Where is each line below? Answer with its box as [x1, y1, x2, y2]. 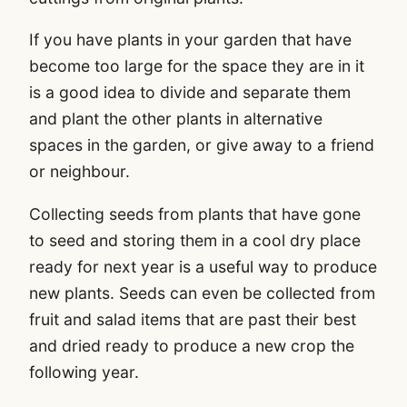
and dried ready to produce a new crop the [29, 335, 354, 355]
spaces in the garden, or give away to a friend [29, 135, 374, 155]
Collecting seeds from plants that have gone [29, 203, 361, 223]
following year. [29, 362, 139, 382]
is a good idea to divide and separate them [29, 83, 351, 103]
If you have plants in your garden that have [29, 30, 352, 50]
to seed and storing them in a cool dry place [29, 230, 361, 250]
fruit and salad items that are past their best [29, 309, 356, 329]
